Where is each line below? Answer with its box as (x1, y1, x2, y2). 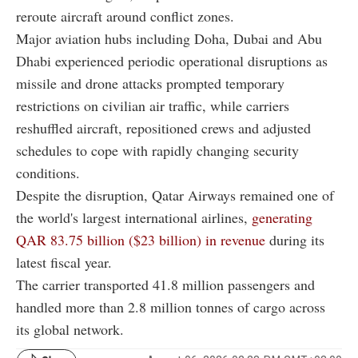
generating (252, 207, 312, 227)
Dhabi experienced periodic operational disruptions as (16, 50, 328, 70)
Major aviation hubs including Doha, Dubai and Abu (16, 28, 322, 48)
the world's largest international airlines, (16, 207, 252, 227)
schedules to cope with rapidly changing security (16, 140, 299, 160)
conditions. (16, 162, 80, 182)
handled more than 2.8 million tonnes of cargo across (16, 296, 325, 316)
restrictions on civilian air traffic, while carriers (16, 95, 289, 115)
